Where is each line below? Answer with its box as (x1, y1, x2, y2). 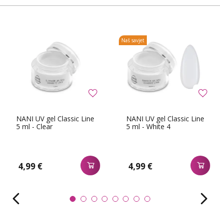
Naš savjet (121, 36, 144, 44)
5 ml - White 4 (126, 121, 170, 131)
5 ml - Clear (16, 121, 53, 131)
